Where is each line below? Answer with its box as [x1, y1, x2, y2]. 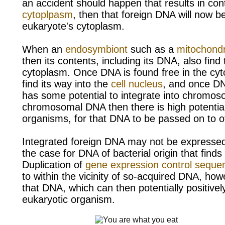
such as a [128, 43, 177, 55]
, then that [73, 9, 122, 20]
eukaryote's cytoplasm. [22, 20, 125, 32]
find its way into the [22, 78, 111, 89]
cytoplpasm [22, 9, 73, 20]
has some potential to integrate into [22, 89, 182, 101]
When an [22, 43, 65, 55]
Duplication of [22, 159, 85, 170]
